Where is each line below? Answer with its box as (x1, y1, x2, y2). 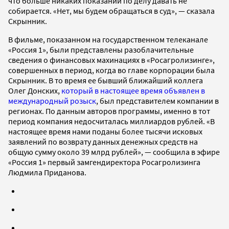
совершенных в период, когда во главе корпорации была (8, 64, 215, 75)
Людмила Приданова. (8, 167, 86, 177)
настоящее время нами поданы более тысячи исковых (8, 126, 202, 136)
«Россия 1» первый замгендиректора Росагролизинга (8, 156, 200, 167)
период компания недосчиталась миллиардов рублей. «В (8, 116, 215, 126)
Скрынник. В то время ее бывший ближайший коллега (8, 75, 203, 85)
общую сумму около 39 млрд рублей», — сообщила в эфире (8, 146, 220, 157)
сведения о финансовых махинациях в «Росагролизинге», (8, 54, 215, 65)
